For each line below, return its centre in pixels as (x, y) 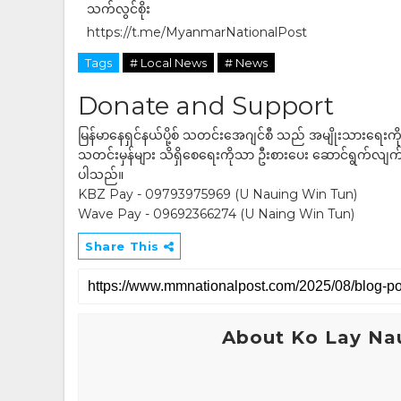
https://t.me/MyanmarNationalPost (197, 32)
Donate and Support (206, 106)
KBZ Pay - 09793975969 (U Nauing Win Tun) (218, 194)
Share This (124, 246)
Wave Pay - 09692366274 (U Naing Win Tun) (216, 214)
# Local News (168, 63)
